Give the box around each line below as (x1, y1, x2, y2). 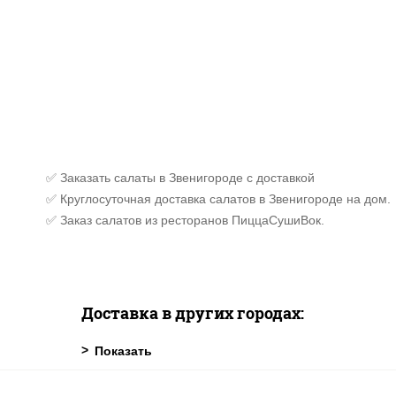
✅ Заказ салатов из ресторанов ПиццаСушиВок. (46, 213, 324, 227)
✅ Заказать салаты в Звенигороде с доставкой (46, 171, 315, 185)
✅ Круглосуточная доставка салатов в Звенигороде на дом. (46, 192, 391, 206)
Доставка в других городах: (81, 302, 304, 324)
